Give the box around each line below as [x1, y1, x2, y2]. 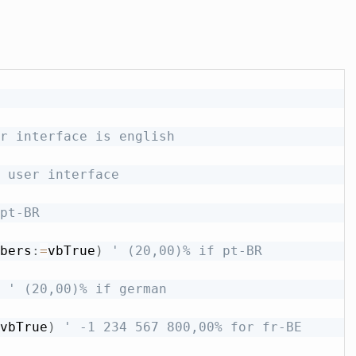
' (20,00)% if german [7, 281, 167, 296]
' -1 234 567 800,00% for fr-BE [63, 319, 302, 335]
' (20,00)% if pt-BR [110, 242, 262, 258]
